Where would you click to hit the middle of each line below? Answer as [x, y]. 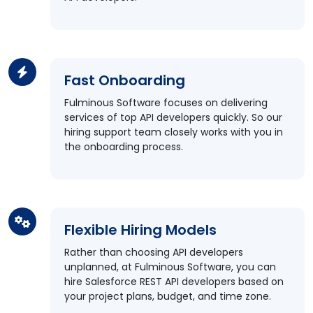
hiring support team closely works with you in [174, 132]
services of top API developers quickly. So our [173, 117]
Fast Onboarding [125, 80]
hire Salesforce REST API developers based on [174, 282]
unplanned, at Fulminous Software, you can [170, 267]
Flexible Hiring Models [140, 230]
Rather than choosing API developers [154, 252]
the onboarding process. [124, 147]
